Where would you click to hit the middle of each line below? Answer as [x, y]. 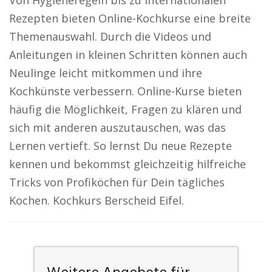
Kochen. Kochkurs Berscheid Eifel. [97, 200]
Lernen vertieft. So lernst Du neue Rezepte [121, 146]
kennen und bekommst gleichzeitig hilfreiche [127, 164]
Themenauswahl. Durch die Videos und [110, 36]
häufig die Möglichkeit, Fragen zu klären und [125, 109]
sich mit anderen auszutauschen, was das [117, 127]
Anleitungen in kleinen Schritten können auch [128, 55]
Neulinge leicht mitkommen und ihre [106, 73]
